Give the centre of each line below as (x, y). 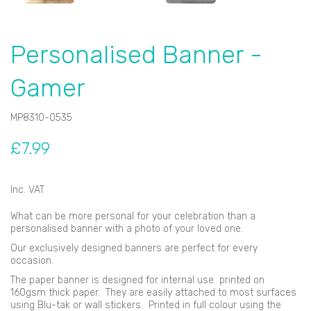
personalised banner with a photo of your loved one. (127, 228)
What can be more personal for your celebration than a (133, 216)
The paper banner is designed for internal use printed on (137, 280)
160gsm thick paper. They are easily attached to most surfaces (153, 292)
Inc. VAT (27, 190)
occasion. (35, 260)
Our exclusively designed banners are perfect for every (134, 248)
